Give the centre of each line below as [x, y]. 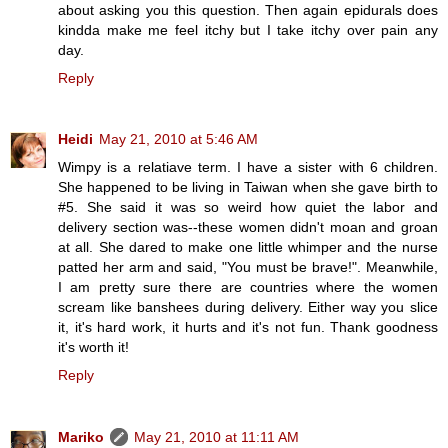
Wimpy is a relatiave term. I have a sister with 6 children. [248, 167]
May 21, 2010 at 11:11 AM [216, 437]
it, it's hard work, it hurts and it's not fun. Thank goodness [248, 327]
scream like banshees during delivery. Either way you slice [248, 307]
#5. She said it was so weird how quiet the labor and [248, 207]
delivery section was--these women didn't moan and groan [248, 227]
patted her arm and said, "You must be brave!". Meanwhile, [248, 267]
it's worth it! [93, 347]
